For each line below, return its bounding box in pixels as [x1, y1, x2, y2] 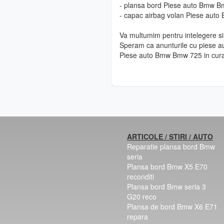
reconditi [127, 171, 154, 181]
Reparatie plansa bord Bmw [127, 141, 215, 151]
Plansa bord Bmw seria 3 [127, 181, 206, 191]
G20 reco [127, 191, 156, 201]
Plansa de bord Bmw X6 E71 [127, 201, 217, 211]
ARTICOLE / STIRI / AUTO [127, 131, 213, 141]
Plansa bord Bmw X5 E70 [127, 161, 207, 171]
